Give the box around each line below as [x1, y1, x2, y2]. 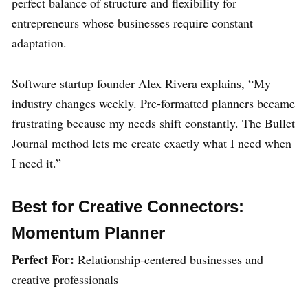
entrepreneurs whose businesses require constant [12, 14, 253, 31]
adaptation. [12, 34, 67, 51]
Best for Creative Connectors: [12, 197, 244, 216]
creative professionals [12, 270, 118, 287]
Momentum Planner [12, 223, 165, 242]
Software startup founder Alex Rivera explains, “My [12, 74, 271, 91]
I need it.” [12, 154, 61, 171]
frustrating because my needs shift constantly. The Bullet [12, 114, 295, 131]
